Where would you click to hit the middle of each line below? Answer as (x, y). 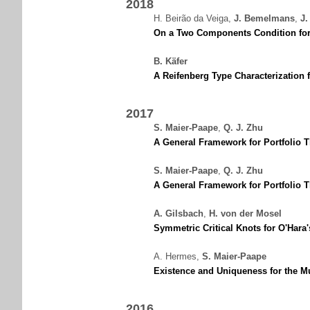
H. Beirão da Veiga (191, 18)
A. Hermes (175, 256)
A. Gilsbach (179, 213)
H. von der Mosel (245, 213)
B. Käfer (171, 61)
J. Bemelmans (264, 18)
